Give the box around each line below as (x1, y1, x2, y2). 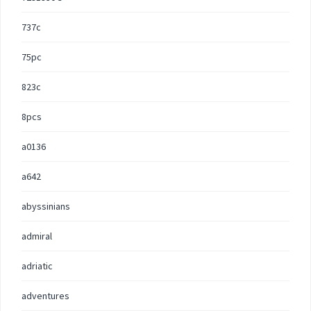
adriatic (22, 260, 53, 272)
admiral (22, 230, 52, 242)
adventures (22, 289, 69, 302)
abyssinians (22, 200, 70, 212)
